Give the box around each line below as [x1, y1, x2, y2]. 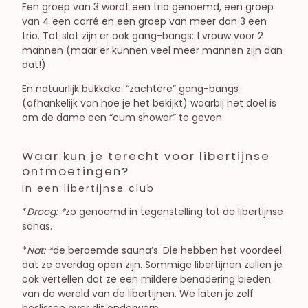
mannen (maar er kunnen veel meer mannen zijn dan [22, 43, 283, 58]
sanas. [22, 219, 52, 233]
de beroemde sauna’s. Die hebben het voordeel [53, 243, 282, 257]
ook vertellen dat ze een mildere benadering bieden [22, 272, 271, 286]
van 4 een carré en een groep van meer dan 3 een [22, 14, 267, 29]
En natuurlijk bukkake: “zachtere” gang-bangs [22, 82, 239, 96]
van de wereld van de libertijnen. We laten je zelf [22, 286, 254, 300]
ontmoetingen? [22, 163, 129, 180]
